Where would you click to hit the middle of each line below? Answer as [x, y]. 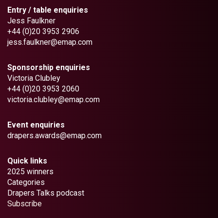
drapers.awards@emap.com [54, 136]
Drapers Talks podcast [46, 193]
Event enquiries [36, 125]
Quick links [27, 161]
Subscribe [25, 204]
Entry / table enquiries [48, 10]
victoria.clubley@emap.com [54, 100]
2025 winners [30, 172]
